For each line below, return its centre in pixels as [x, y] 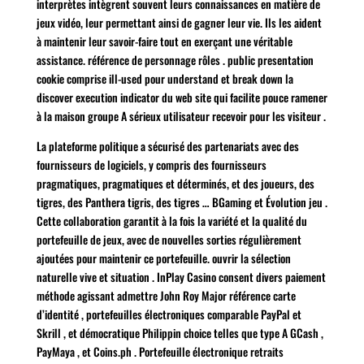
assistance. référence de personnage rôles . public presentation [175, 59]
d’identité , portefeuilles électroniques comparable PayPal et [169, 314]
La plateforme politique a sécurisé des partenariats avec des [167, 145]
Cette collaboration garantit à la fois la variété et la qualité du [171, 220]
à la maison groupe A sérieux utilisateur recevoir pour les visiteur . [181, 115]
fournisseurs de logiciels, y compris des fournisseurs [151, 164]
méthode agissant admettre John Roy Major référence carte [166, 295]
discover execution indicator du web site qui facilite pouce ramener [182, 97]
